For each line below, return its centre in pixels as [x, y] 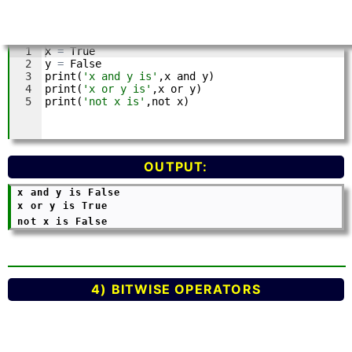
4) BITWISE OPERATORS [176, 289]
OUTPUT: [176, 167]
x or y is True [63, 205]
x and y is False [69, 192]
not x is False [125, 221]
